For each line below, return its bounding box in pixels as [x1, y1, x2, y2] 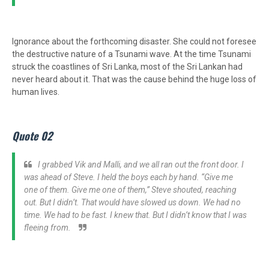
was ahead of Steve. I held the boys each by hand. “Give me [24, 172, 233, 183]
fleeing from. [24, 223, 73, 233]
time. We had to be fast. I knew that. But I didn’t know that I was [24, 210, 247, 220]
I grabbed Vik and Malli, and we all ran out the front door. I [38, 160, 244, 170]
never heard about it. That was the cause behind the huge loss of [12, 74, 256, 85]
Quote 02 [12, 128, 52, 144]
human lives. [12, 87, 59, 97]
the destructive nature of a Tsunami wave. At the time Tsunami [12, 49, 251, 59]
